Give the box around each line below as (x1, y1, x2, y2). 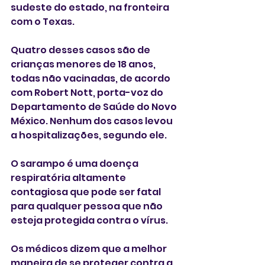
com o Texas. (11, 15, 75, 28)
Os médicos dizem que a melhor (11, 242, 169, 256)
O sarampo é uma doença (11, 157, 140, 170)
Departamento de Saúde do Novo (11, 100, 179, 114)
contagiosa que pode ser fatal (11, 185, 163, 199)
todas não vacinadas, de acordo (11, 72, 172, 85)
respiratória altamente (11, 171, 128, 185)
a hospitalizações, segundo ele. (11, 128, 167, 142)
